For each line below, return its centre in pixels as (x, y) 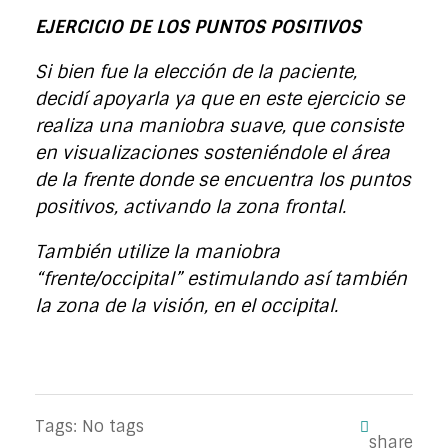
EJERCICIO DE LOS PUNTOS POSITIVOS (198, 26)
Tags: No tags (89, 427)
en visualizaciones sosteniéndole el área (212, 152)
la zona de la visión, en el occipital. (186, 305)
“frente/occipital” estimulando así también (221, 278)
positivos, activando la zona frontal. (190, 206)
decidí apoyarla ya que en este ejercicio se (219, 98)
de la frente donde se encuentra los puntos (223, 179)
